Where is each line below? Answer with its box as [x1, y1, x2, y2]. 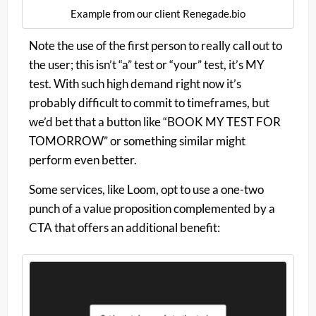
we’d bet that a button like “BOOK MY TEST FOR [29, 114, 281, 130]
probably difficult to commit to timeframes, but [29, 95, 269, 111]
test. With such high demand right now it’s [29, 76, 241, 92]
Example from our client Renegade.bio [71, 7, 245, 20]
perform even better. [29, 152, 137, 168]
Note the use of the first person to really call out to [29, 38, 282, 54]
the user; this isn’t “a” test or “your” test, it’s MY [29, 57, 265, 73]
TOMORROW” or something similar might [29, 133, 245, 149]
